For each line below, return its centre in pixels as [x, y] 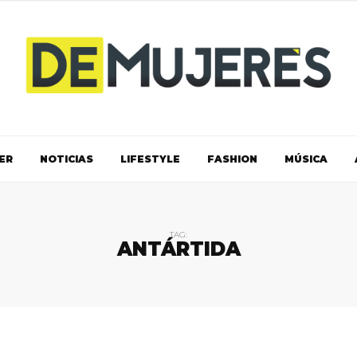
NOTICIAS [66, 159]
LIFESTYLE [150, 159]
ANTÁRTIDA [178, 249]
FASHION [232, 159]
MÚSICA [306, 159]
